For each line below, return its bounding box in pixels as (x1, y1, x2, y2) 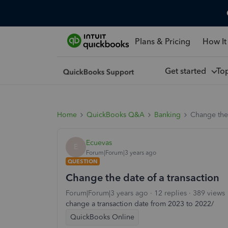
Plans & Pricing (134, 36, 190, 46)
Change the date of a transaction (66, 172, 219, 184)
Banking (154, 110, 181, 119)
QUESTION (68, 158, 98, 165)
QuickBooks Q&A (87, 110, 145, 119)
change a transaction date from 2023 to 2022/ (66, 199, 214, 208)
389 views (193, 189, 225, 197)
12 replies (154, 189, 187, 197)
